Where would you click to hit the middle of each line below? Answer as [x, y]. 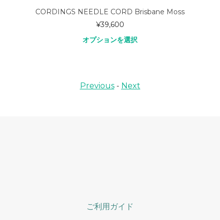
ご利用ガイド [110, 207]
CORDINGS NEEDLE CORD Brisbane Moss [110, 12]
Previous [97, 86]
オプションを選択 [110, 40]
